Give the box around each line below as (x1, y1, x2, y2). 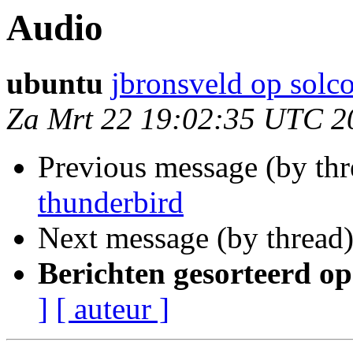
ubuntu (6, 66, 103, 101)
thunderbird (38, 185, 184, 220)
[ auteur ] (56, 292, 169, 326)
